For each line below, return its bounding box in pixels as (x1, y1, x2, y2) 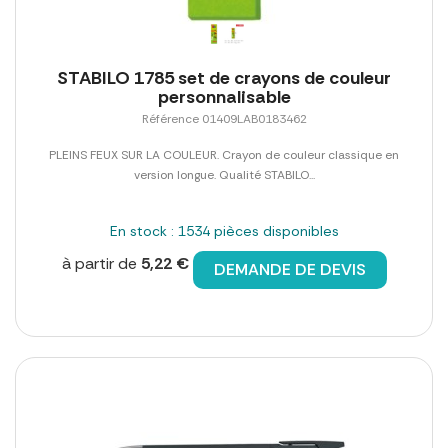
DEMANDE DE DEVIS (213, 259, 366, 281)
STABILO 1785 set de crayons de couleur (57, 66, 391, 91)
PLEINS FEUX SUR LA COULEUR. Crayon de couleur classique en (49, 147, 399, 164)
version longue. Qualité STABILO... (133, 167, 315, 184)
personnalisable (157, 85, 291, 110)
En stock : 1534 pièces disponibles (109, 222, 339, 241)
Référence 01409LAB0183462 (141, 111, 307, 128)
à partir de (61, 253, 141, 275)
